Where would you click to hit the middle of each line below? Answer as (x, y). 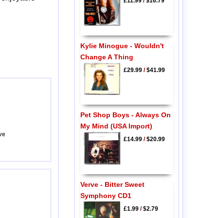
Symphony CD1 (106, 195)
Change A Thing (107, 57)
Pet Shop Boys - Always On (125, 115)
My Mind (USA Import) (116, 126)
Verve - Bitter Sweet (112, 184)
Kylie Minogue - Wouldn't (122, 45)
